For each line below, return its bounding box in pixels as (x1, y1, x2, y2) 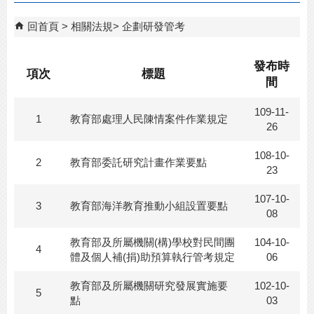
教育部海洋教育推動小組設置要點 (70, 200, 228, 212)
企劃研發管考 (122, 20, 185, 32)
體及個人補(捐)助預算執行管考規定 (70, 251, 235, 263)
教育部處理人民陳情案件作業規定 (70, 113, 228, 125)
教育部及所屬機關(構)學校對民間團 (70, 236, 235, 248)
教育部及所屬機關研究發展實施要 (70, 280, 228, 292)
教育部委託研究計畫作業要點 (70, 156, 207, 168)
